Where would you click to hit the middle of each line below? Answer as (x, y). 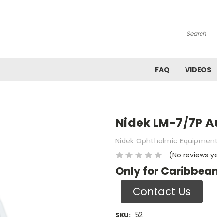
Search (198, 38)
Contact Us (162, 191)
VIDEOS (198, 70)
